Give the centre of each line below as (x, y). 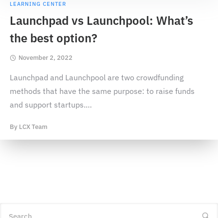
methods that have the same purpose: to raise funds (102, 91)
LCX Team (33, 127)
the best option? (54, 38)
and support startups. (48, 104)
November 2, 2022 (45, 57)
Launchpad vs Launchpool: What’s (101, 20)
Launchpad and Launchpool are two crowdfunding (97, 77)
